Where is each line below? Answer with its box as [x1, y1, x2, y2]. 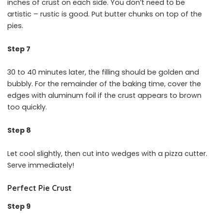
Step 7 [7, 44, 31, 54]
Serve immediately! [7, 160, 74, 170]
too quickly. [7, 102, 49, 112]
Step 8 [7, 125, 31, 136]
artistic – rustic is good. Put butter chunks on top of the [7, 9, 202, 19]
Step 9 [7, 201, 31, 211]
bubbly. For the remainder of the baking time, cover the [7, 79, 201, 89]
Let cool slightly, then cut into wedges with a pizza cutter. [7, 149, 207, 159]
